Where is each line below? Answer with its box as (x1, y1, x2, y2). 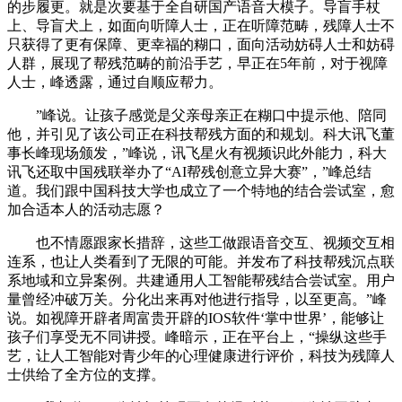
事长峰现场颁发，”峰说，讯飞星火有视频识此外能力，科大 (7, 145, 387, 162)
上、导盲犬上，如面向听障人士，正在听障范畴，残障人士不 (7, 18, 395, 34)
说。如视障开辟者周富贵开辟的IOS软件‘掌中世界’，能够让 (7, 310, 384, 327)
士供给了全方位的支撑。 (7, 367, 165, 383)
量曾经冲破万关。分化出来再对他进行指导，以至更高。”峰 (7, 292, 387, 308)
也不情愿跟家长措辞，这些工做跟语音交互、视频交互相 (7, 235, 395, 251)
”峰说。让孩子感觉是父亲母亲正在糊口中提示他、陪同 (7, 108, 387, 124)
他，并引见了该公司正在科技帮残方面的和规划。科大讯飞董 (7, 127, 395, 143)
